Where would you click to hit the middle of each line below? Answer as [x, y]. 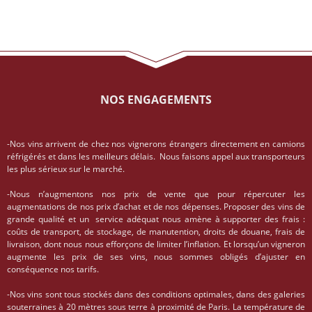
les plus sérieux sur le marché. [66, 169]
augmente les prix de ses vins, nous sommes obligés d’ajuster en [156, 257]
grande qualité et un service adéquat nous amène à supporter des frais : [156, 219]
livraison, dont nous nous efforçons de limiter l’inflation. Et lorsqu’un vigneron [156, 244]
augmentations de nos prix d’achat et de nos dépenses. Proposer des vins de [156, 207]
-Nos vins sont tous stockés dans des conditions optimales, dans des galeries [156, 295]
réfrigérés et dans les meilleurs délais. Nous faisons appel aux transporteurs [156, 157]
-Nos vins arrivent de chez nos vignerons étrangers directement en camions [156, 144]
